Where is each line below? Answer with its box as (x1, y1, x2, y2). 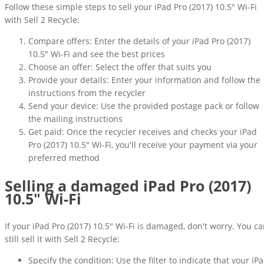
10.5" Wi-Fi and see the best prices (28, 48, 165, 60)
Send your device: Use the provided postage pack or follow (28, 100, 259, 111)
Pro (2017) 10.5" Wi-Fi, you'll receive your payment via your (28, 138, 258, 150)
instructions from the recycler (28, 87, 146, 98)
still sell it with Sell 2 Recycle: (5, 233, 120, 245)
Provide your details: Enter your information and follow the (28, 74, 260, 85)
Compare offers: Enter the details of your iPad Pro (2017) (28, 35, 250, 47)
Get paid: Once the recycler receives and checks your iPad (28, 126, 257, 137)
